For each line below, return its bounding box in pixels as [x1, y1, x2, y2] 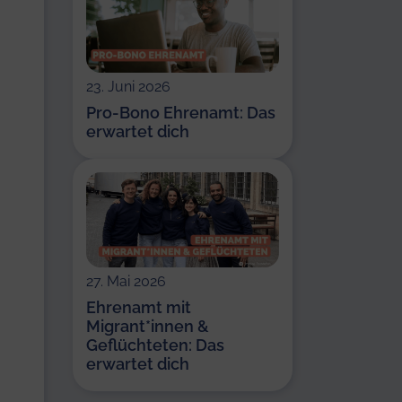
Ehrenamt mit [86, 297, 191, 317]
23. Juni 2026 [86, 77, 170, 95]
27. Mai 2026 [86, 272, 166, 290]
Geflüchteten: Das [86, 335, 224, 354]
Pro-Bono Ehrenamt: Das [86, 102, 275, 122]
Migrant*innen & [86, 316, 209, 336]
